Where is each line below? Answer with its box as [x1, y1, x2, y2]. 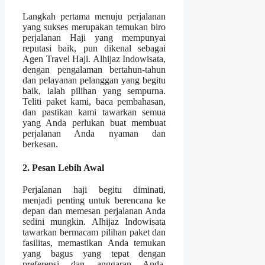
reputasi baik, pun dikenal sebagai [22, 43, 166, 54]
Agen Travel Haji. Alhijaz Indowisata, [22, 54, 166, 64]
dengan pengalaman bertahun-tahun [22, 64, 166, 75]
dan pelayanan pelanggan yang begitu [22, 75, 166, 86]
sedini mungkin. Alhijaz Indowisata [22, 216, 166, 227]
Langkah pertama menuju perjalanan [22, 11, 166, 22]
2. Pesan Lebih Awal [22, 162, 104, 173]
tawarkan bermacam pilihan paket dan [22, 227, 166, 238]
